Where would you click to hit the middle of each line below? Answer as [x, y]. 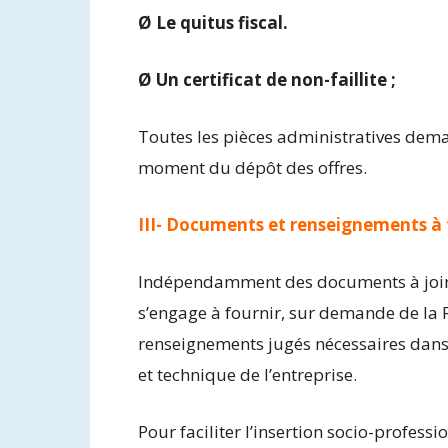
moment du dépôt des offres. [252, 167]
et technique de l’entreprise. [247, 374]
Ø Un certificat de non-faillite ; [267, 79]
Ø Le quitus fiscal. [213, 22]
